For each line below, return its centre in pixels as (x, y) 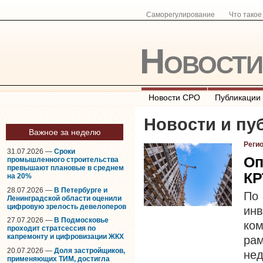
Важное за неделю (65, 132)
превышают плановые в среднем (65, 168)
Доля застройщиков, (90, 250)
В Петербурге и (81, 190)
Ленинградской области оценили (64, 198)
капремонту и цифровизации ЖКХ (65, 237)
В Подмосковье (81, 220)
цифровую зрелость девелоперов (67, 206)
